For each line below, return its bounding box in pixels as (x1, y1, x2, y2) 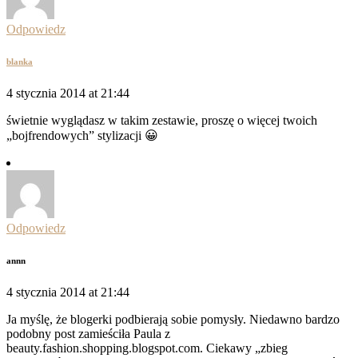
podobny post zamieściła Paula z (6, 327, 170, 341)
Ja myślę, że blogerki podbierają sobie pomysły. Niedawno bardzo (6, 312, 340, 327)
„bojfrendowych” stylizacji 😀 (6, 129, 158, 143)
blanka (6, 57, 33, 67)
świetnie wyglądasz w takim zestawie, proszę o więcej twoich (6, 113, 317, 128)
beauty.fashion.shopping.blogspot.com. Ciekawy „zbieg (6, 341, 288, 356)
